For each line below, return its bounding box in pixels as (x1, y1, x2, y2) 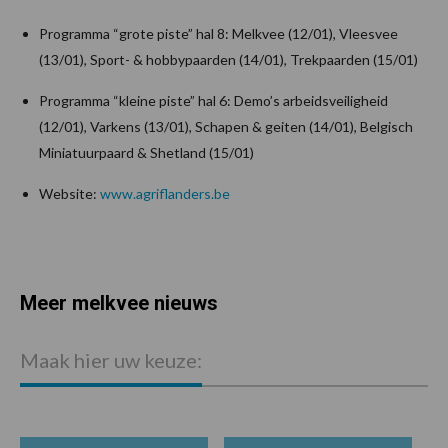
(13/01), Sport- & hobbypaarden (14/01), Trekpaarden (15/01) (39, 51, 418, 69)
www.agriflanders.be (100, 185, 230, 203)
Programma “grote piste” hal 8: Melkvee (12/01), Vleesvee (39, 25, 398, 43)
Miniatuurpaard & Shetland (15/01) (39, 144, 254, 162)
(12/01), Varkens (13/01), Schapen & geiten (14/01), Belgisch (39, 118, 413, 136)
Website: (39, 185, 100, 203)
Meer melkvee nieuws (20, 291, 218, 316)
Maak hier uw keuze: (20, 348, 202, 373)
